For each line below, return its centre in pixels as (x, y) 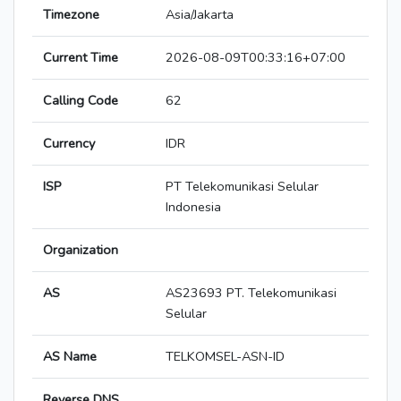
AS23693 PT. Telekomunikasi (251, 293)
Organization (81, 250)
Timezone (71, 15)
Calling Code (81, 101)
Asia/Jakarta (200, 15)
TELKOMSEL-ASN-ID (225, 357)
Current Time (81, 58)
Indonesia (193, 207)
